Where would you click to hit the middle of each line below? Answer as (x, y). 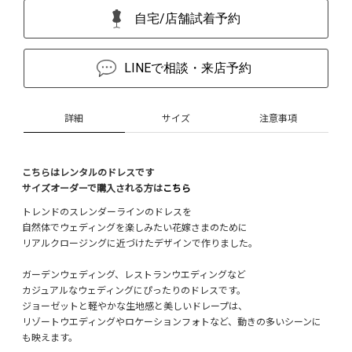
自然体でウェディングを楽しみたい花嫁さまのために (135, 227)
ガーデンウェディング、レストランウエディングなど (134, 274)
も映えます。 (50, 337)
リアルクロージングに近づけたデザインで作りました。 (140, 243)
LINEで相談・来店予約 (187, 68)
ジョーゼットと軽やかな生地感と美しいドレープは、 (135, 306)
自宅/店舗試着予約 (188, 19)
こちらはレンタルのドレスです (88, 172)
